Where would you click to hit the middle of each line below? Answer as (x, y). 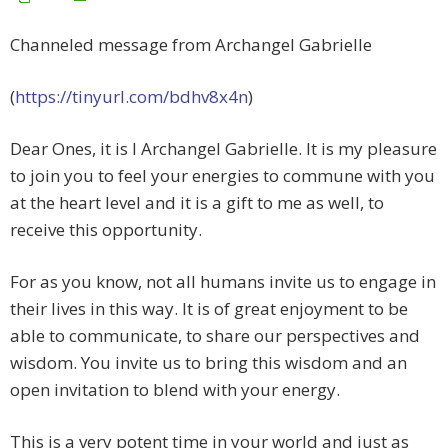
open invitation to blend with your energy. (175, 390)
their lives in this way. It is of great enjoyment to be (209, 309)
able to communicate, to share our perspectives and (215, 336)
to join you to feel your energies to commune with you (222, 176)
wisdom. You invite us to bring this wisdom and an (208, 363)
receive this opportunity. (106, 230)
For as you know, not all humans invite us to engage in (223, 282)
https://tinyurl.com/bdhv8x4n (131, 97)
